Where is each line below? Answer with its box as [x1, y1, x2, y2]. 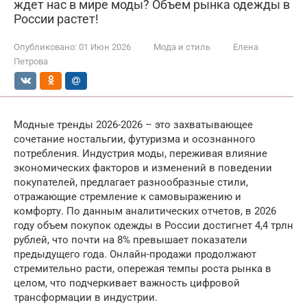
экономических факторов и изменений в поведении [14, 162, 272, 174]
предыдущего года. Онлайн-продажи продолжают [14, 248, 256, 260]
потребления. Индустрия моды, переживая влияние [14, 147, 267, 160]
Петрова [14, 56, 48, 66]
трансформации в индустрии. [14, 291, 158, 304]
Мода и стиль [153, 42, 210, 52]
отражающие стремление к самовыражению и [14, 191, 241, 203]
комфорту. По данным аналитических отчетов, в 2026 [14, 205, 276, 217]
